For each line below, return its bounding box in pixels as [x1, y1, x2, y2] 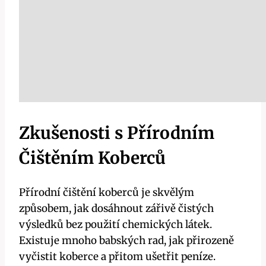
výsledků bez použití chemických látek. [19, 217, 212, 231]
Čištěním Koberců [19, 147, 166, 169]
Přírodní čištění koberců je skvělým [19, 185, 194, 199]
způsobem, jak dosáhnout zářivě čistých [19, 201, 214, 215]
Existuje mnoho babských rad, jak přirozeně [19, 233, 234, 247]
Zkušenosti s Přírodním [19, 122, 214, 144]
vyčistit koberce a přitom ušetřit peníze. [19, 249, 216, 263]
